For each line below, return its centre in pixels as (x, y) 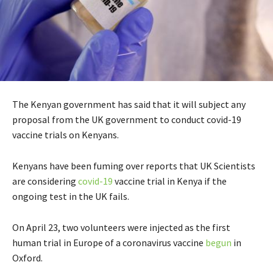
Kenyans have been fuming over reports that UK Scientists (134, 165)
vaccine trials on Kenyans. (66, 134)
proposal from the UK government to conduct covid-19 (127, 119)
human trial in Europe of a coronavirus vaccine (108, 242)
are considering (45, 181)
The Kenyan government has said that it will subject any (129, 104)
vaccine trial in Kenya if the (170, 181)
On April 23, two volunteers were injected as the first (121, 227)
